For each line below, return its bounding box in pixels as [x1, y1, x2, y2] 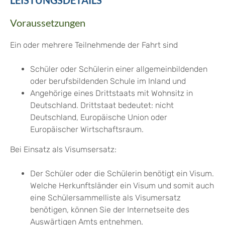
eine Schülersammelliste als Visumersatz [30, 193, 181, 203]
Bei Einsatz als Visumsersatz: [10, 145, 117, 155]
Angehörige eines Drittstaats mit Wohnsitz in [30, 88, 193, 98]
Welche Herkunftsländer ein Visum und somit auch [30, 181, 214, 191]
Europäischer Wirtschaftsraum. [30, 125, 144, 135]
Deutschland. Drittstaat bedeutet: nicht [30, 100, 174, 110]
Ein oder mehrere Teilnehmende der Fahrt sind [10, 40, 178, 50]
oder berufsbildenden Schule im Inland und [30, 76, 186, 86]
